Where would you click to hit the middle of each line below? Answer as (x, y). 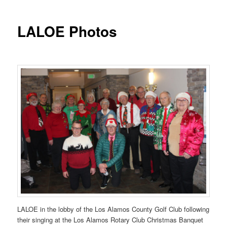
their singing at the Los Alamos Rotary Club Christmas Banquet (110, 220)
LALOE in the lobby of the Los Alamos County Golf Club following (113, 209)
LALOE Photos (67, 31)
